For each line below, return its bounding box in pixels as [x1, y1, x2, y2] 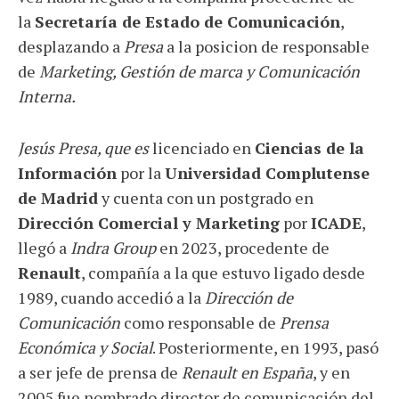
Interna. [18, 85, 76, 108]
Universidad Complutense [165, 162, 370, 184]
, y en [313, 362, 350, 384]
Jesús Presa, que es [18, 137, 152, 159]
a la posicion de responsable [163, 36, 370, 58]
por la [117, 162, 165, 184]
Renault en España [182, 362, 313, 384]
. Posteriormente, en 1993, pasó [152, 337, 379, 359]
